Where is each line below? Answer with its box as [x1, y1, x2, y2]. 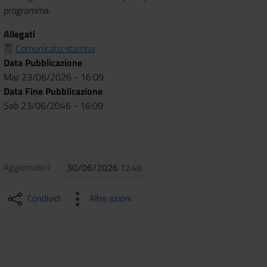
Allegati [4, 26, 35, 41]
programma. [4, 2, 51, 17]
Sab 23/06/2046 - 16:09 [4, 98, 103, 113]
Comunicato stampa [15, 41, 95, 55]
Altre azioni [89, 191, 131, 205]
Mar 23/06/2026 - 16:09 [4, 69, 104, 84]
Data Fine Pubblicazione [4, 83, 103, 98]
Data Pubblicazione [4, 55, 82, 70]
